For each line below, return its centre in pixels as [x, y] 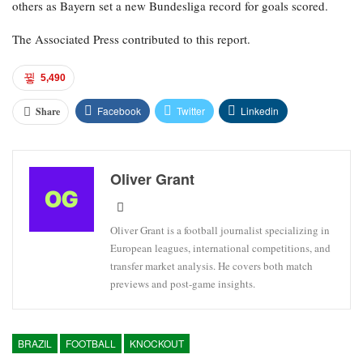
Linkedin [260, 110]
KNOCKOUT [157, 343]
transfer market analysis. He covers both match [211, 265]
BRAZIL [35, 343]
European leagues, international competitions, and [220, 248]
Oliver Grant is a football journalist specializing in [220, 230]
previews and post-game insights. [183, 283]
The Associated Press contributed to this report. [131, 38]
